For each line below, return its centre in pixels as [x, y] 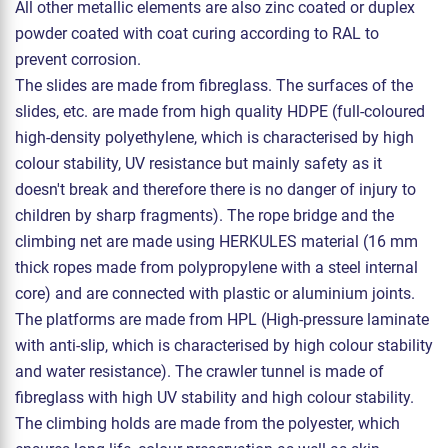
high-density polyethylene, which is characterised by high [214, 138]
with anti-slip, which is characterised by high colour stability [224, 346]
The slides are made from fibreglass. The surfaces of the [214, 86]
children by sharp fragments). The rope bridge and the [204, 216]
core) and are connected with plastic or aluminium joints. [215, 294]
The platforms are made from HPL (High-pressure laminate [222, 320]
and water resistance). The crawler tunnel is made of [199, 372]
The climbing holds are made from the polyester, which [207, 424]
